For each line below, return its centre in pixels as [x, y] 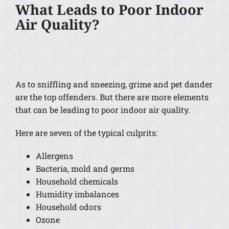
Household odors [68, 207]
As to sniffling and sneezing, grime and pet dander [114, 84]
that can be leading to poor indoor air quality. [102, 110]
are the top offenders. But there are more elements [112, 97]
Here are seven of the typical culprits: [86, 133]
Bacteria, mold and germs [85, 169]
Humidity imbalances [77, 194]
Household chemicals [77, 181]
